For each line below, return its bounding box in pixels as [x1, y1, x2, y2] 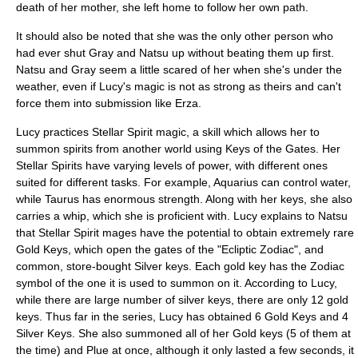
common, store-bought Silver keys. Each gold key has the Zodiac [16, 260, 344, 272]
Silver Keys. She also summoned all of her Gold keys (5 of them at [16, 327, 351, 340]
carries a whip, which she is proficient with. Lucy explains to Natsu [16, 209, 348, 222]
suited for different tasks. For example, [16, 176, 213, 189]
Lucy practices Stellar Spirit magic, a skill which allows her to [16, 125, 320, 138]
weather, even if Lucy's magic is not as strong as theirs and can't [16, 80, 341, 93]
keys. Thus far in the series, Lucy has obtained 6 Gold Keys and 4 [16, 310, 348, 323]
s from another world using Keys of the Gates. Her [87, 142, 340, 155]
